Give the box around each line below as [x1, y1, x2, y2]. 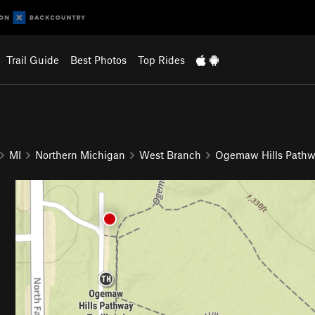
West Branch [139, 148, 201, 161]
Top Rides [137, 53, 185, 66]
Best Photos [70, 53, 127, 66]
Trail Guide [6, 53, 59, 66]
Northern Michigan [35, 148, 125, 161]
